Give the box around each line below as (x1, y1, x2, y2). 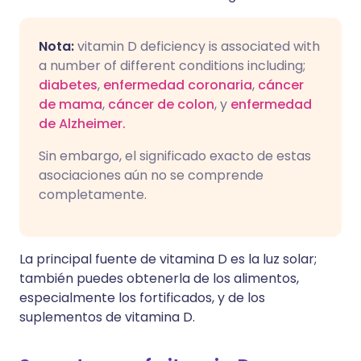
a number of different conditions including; (39, 56, 305, 75)
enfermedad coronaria (103, 76, 252, 94)
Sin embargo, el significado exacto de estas (39, 147, 311, 165)
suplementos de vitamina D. (19, 308, 195, 326)
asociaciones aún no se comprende (39, 166, 263, 185)
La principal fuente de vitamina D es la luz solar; (19, 250, 317, 268)
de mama (39, 95, 102, 114)
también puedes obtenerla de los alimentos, (19, 269, 299, 288)
